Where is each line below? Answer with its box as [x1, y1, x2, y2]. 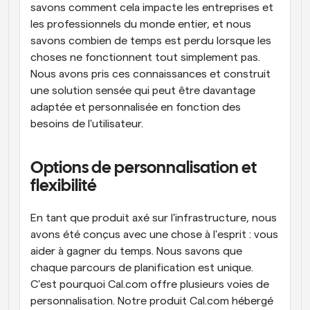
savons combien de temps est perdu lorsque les [30, 35, 271, 46]
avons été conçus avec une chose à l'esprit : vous [30, 229, 278, 240]
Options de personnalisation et [30, 161, 257, 176]
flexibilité [30, 179, 97, 194]
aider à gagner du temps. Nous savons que [30, 246, 242, 257]
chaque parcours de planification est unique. [30, 262, 253, 273]
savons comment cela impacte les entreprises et [30, 2, 273, 13]
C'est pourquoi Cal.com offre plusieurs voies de [30, 279, 269, 290]
